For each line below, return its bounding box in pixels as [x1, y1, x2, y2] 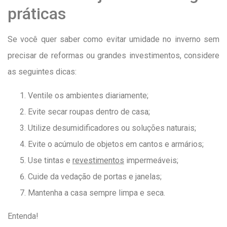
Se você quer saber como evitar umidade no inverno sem [8, 34, 219, 45]
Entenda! [8, 211, 39, 221]
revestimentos [72, 155, 124, 165]
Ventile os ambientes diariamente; [28, 90, 148, 100]
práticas [8, 4, 66, 24]
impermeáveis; [124, 155, 178, 165]
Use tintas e [28, 155, 72, 165]
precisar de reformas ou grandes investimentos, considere [8, 51, 219, 61]
